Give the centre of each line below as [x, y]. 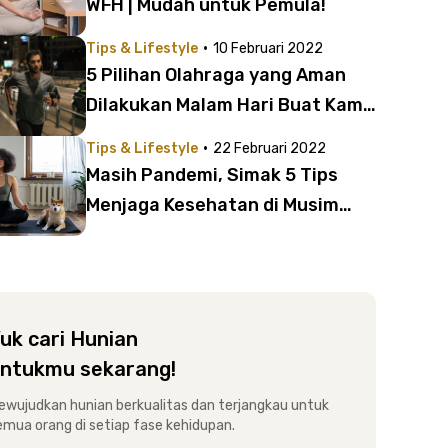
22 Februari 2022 [269, 148]
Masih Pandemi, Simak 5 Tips [212, 175]
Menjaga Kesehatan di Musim [212, 205]
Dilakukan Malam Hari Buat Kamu [230, 105]
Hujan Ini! [126, 235]
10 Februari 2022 [268, 48]
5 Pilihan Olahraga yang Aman [216, 75]
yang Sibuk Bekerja [170, 135]
